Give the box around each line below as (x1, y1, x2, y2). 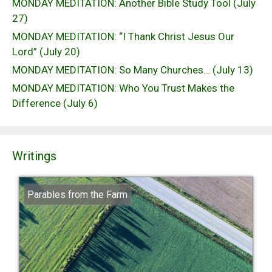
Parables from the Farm (27, 189, 127, 201)
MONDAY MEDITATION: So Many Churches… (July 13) (12, 64, 253, 76)
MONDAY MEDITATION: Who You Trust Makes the (12, 82, 234, 95)
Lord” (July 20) (12, 46, 80, 58)
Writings (12, 149, 56, 164)
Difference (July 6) (12, 97, 98, 110)
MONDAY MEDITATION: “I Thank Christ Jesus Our (12, 30, 234, 43)
